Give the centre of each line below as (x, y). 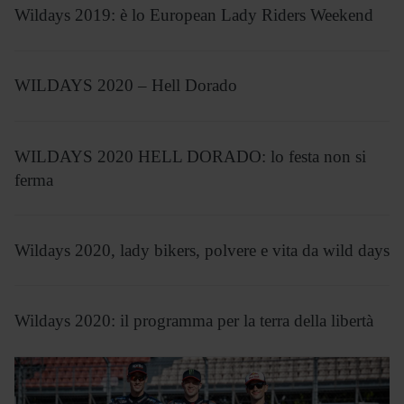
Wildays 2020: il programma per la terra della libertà (194, 320)
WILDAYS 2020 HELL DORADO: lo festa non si (190, 156)
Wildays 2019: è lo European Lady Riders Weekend (194, 15)
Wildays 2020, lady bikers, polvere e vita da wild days (202, 250)
